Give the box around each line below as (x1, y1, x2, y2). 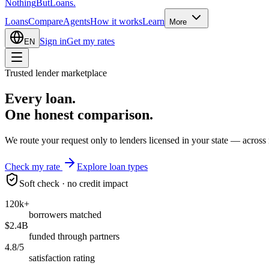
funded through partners (29, 231, 119, 241)
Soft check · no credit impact (19, 178, 128, 189)
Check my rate (5, 161, 62, 172)
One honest (5, 106, 74, 122)
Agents (63, 16, 90, 26)
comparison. (74, 106, 153, 122)
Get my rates (67, 36, 115, 46)
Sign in (40, 36, 67, 46)
